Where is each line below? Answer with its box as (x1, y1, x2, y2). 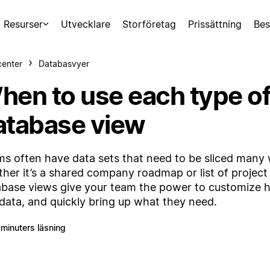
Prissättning (188, 18, 242, 30)
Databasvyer (39, 58, 89, 69)
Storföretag (122, 18, 176, 30)
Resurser (3, 18, 43, 30)
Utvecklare (61, 18, 110, 30)
